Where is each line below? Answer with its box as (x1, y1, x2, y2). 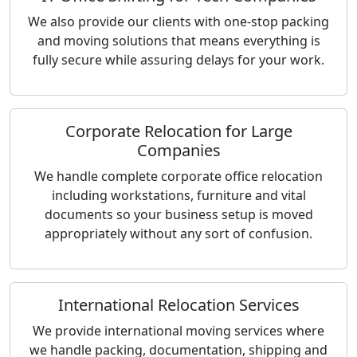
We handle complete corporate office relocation (34, 167, 323, 185)
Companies (136, 139, 221, 161)
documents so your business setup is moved (44, 206, 313, 223)
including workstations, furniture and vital (51, 186, 306, 204)
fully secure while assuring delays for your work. (33, 51, 324, 69)
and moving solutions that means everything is (37, 32, 320, 49)
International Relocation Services (57, 294, 300, 316)
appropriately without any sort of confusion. (45, 225, 312, 242)
